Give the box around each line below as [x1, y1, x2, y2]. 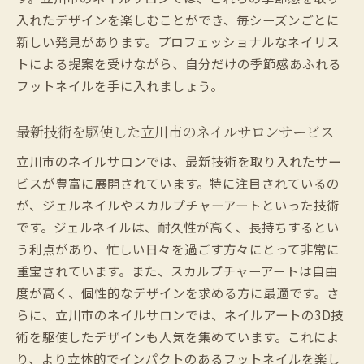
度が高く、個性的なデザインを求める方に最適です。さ [16, 283, 340, 301]
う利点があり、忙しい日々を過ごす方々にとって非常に [16, 239, 340, 258]
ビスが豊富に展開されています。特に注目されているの [16, 173, 340, 192]
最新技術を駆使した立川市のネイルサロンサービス [16, 121, 334, 141]
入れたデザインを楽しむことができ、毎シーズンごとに [16, 10, 340, 28]
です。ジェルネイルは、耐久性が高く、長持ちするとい [16, 217, 340, 236]
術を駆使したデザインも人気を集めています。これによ [16, 327, 340, 345]
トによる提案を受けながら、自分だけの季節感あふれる [16, 54, 341, 72]
